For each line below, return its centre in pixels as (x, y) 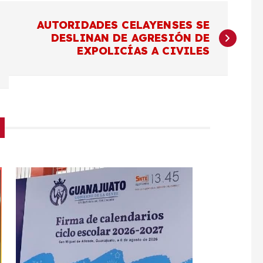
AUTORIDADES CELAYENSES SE (123, 25)
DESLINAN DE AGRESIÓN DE (130, 38)
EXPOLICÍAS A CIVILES (144, 51)
